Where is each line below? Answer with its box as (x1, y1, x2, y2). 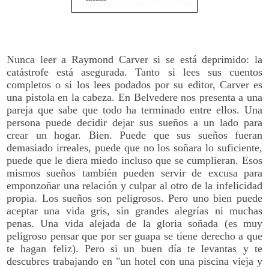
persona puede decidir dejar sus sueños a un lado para (7, 116, 262, 128)
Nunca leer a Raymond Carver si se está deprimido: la (7, 53, 262, 65)
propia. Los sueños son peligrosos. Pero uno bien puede (7, 192, 262, 204)
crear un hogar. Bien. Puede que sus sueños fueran (7, 128, 262, 141)
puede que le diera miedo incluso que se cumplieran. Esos (7, 154, 262, 166)
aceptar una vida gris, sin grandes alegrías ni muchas (7, 204, 262, 217)
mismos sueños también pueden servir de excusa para (7, 166, 262, 179)
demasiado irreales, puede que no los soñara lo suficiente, (7, 141, 262, 154)
